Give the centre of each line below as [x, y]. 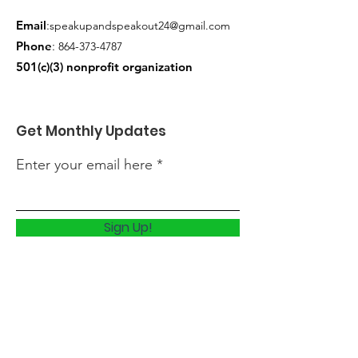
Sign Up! [128, 227]
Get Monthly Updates [91, 131]
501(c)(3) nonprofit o [73, 66]
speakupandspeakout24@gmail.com [140, 25]
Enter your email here [84, 164]
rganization [163, 66]
